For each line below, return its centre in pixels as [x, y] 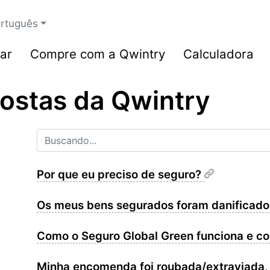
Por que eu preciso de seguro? [121, 174]
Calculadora [218, 54]
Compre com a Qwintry [98, 54]
